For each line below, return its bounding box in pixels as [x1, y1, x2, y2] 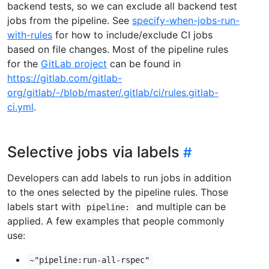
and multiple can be [133, 200, 226, 213]
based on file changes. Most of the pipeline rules [7, 43, 228, 55]
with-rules [7, 28, 52, 41]
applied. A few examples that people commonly [7, 214, 225, 227]
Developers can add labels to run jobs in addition [7, 171, 231, 184]
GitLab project [41, 57, 107, 70]
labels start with [7, 200, 83, 213]
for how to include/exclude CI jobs [52, 28, 213, 41]
